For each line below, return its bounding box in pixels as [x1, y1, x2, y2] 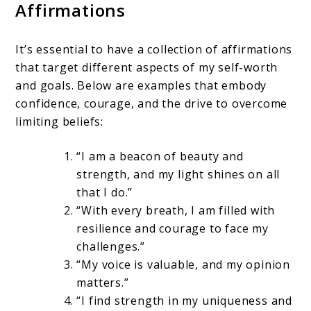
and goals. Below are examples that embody [15, 78, 267, 94]
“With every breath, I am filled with [76, 203, 276, 219]
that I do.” [76, 185, 133, 201]
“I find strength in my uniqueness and [76, 293, 293, 309]
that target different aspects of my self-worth [15, 60, 278, 76]
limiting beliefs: [15, 114, 104, 130]
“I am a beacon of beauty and [76, 149, 244, 165]
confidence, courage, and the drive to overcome [15, 96, 288, 112]
